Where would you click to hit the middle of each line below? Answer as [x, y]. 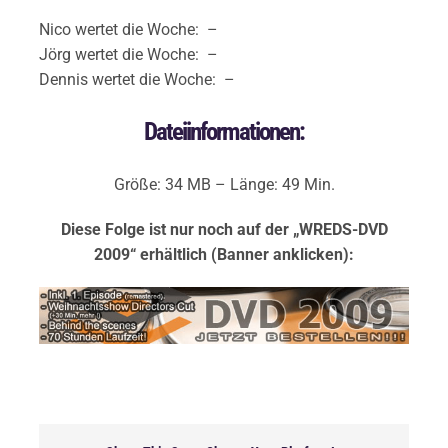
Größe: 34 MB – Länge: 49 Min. [224, 184]
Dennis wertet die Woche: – [136, 79]
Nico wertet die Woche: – [128, 29]
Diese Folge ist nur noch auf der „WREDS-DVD [224, 229]
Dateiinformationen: [224, 131]
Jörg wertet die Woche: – [128, 54]
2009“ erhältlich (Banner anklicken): [224, 254]
